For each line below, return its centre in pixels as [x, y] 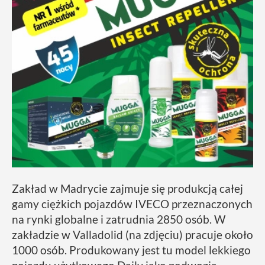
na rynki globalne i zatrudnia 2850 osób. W [119, 219]
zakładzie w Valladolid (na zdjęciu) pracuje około [132, 235]
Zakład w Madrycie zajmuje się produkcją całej [127, 189]
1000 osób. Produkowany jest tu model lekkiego [131, 250]
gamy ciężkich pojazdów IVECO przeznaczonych [132, 204]
